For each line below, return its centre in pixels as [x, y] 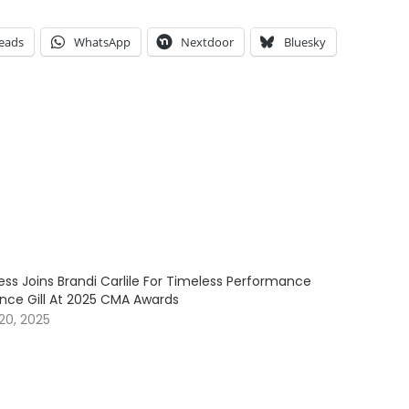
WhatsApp [102, 42]
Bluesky [305, 42]
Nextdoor [207, 42]
